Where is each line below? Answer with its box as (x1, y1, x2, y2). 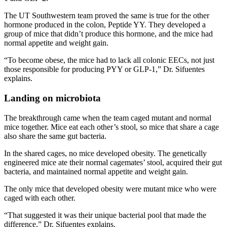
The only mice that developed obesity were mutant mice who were (4, 184, 216, 193)
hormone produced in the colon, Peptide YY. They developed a (4, 20, 206, 29)
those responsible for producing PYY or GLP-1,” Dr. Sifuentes (4, 65, 205, 74)
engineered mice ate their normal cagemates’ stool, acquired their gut (4, 158, 222, 167)
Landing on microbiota (4, 92, 101, 103)
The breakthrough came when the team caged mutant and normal (4, 113, 211, 122)
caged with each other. (4, 193, 75, 202)
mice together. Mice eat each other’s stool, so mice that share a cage (4, 122, 219, 131)
